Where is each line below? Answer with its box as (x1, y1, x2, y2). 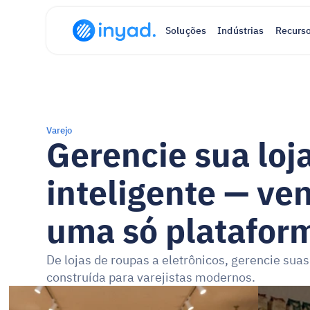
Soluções (165, 23, 207, 38)
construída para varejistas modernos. (46, 268, 256, 286)
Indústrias (217, 23, 264, 38)
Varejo (46, 124, 73, 137)
